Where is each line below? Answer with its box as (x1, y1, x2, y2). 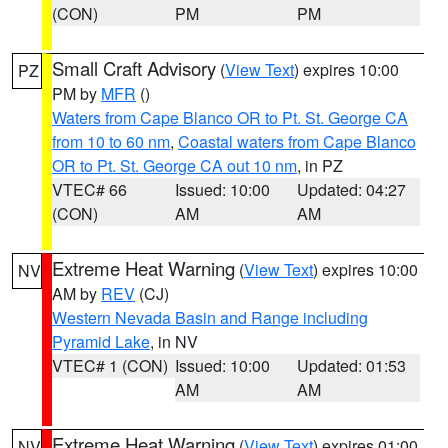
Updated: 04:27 (297, 178, 407, 201)
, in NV (150, 330, 198, 353)
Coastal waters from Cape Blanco (178, 130, 416, 153)
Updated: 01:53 (297, 354, 407, 377)
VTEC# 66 (52, 178, 127, 201)
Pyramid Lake (52, 330, 150, 353)
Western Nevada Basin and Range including (52, 306, 368, 329)
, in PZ (297, 154, 343, 177)
